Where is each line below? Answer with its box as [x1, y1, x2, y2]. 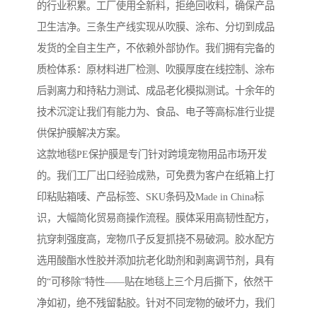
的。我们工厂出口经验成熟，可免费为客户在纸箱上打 [37, 170, 275, 182]
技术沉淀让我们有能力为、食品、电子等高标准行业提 [37, 106, 275, 118]
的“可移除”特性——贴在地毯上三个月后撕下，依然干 [37, 276, 273, 288]
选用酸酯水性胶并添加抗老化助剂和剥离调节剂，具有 [37, 255, 275, 267]
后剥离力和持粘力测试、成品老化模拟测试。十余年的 [37, 85, 275, 97]
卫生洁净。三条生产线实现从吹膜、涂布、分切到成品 [37, 21, 275, 33]
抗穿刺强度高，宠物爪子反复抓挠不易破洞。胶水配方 [37, 234, 275, 246]
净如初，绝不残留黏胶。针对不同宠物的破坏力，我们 [37, 297, 275, 309]
